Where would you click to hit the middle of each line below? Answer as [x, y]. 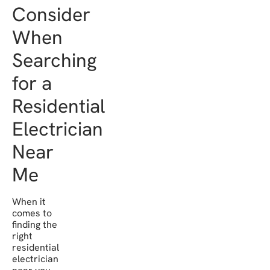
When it [29, 202]
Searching [54, 61]
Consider [51, 15]
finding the [35, 225]
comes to [32, 213]
